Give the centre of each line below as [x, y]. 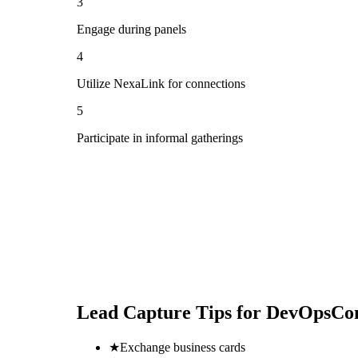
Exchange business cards [183, 347]
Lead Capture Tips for [171, 312]
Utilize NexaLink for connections [161, 83]
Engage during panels [131, 29]
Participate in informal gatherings [160, 137]
